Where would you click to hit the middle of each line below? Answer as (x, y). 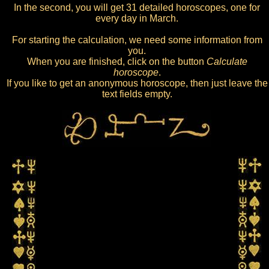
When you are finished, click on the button (116, 62)
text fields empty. (137, 94)
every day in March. (137, 18)
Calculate (227, 62)
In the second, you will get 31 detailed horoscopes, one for (137, 8)
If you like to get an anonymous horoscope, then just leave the (137, 83)
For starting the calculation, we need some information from (137, 40)
